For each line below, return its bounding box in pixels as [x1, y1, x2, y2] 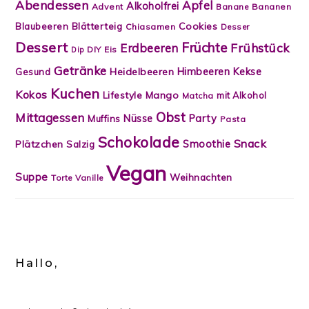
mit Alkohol [217, 90, 267, 101]
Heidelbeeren [110, 66, 175, 79]
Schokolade [97, 133, 180, 152]
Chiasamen [125, 21, 176, 32]
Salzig [66, 139, 95, 150]
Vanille [75, 172, 103, 183]
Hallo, [15, 257, 59, 270]
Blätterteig [71, 20, 123, 32]
